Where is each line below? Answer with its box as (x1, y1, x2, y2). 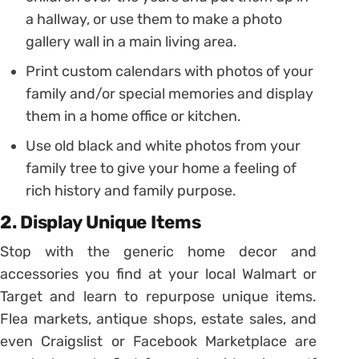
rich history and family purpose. (26, 182, 236, 200)
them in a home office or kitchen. (26, 107, 241, 126)
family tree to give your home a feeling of (26, 159, 296, 178)
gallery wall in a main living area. (26, 33, 237, 51)
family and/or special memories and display (26, 85, 313, 103)
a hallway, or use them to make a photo (26, 10, 282, 29)
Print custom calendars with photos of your (26, 63, 313, 81)
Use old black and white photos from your (26, 137, 301, 155)
